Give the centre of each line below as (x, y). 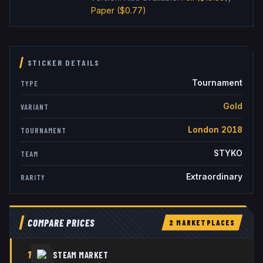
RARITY (33, 177)
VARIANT (35, 107)
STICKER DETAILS (64, 63)
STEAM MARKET (80, 254)
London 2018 (215, 130)
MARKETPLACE (202, 223)
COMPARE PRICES (61, 223)
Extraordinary (214, 177)
